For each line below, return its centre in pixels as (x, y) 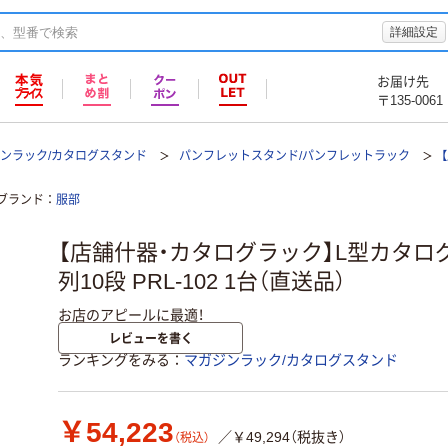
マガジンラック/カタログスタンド (291, 360)
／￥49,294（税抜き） (282, 437)
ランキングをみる (114, 360)
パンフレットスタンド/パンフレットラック (294, 156)
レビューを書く (150, 338)
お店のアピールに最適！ (131, 314)
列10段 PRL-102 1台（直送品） (202, 282)
